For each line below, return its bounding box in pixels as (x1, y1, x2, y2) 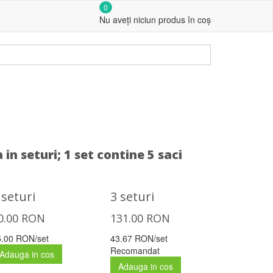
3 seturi (110, 188, 154, 205)
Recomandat (110, 244, 160, 257)
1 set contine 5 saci (64, 146, 182, 163)
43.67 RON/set (110, 232, 168, 244)
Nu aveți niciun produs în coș (99, 13, 211, 26)
